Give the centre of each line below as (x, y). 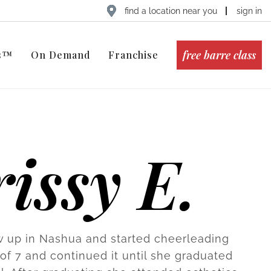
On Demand (60, 54)
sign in (249, 11)
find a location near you (171, 11)
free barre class (219, 55)
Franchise (133, 54)
